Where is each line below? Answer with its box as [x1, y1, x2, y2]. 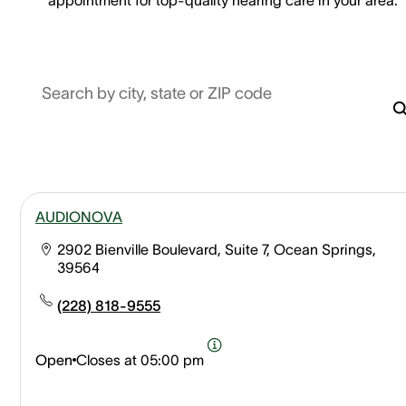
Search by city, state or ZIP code [42, 83, 272, 102]
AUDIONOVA [35, 208, 122, 225]
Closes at [76, 351, 137, 368]
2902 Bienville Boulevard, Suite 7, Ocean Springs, [57, 240, 376, 257]
